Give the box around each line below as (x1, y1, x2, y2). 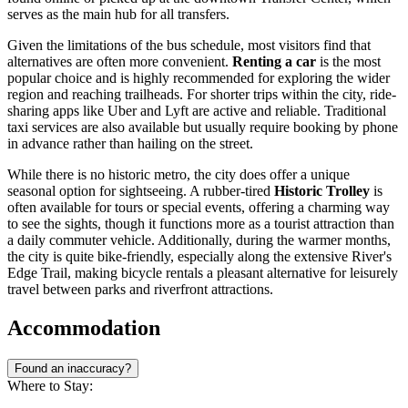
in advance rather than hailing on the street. (7, 135, 253, 151)
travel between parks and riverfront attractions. (7, 280, 273, 297)
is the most (316, 53, 381, 69)
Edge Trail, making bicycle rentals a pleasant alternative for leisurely (7, 264, 398, 280)
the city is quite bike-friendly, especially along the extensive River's (7, 248, 392, 264)
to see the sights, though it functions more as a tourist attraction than (7, 215, 394, 231)
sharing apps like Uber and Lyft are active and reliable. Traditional (7, 102, 386, 118)
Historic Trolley (274, 182, 370, 199)
